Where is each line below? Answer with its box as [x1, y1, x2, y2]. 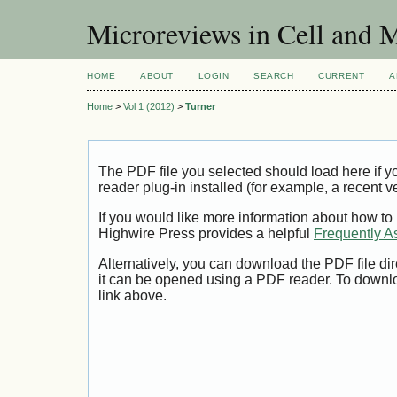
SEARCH [253, 71, 294, 81]
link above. [98, 287, 167, 303]
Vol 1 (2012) [123, 101, 175, 113]
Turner [185, 101, 215, 113]
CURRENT [318, 71, 365, 81]
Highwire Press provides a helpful [98, 226, 314, 242]
